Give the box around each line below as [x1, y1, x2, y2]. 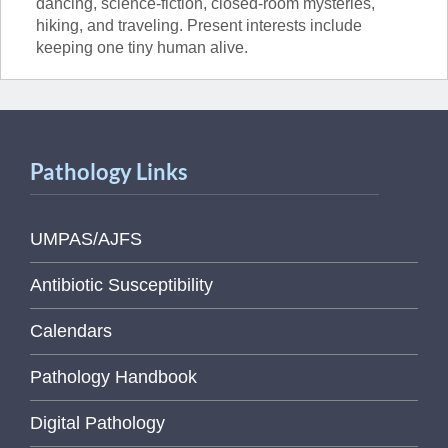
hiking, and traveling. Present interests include [36, 17, 362, 34]
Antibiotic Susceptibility [30, 275, 213, 295]
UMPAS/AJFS [30, 229, 142, 249]
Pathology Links [30, 158, 188, 185]
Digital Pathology [30, 413, 165, 433]
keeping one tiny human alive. [36, 39, 248, 56]
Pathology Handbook [30, 367, 197, 387]
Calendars [30, 321, 112, 341]
